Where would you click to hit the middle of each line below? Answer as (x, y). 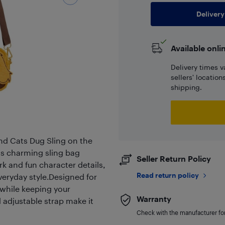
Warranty (154, 199)
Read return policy (167, 175)
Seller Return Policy (174, 158)
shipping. (186, 87)
